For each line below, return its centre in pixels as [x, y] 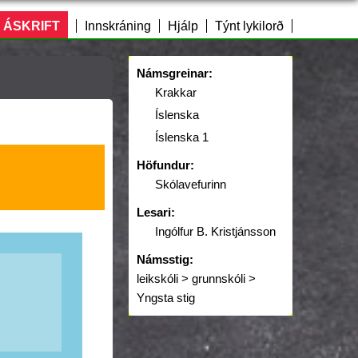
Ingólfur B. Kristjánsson [215, 231]
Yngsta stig [166, 298]
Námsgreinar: [175, 73]
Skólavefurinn [190, 184]
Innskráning [118, 26]
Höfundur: [165, 165]
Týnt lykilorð [249, 26]
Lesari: [156, 212]
